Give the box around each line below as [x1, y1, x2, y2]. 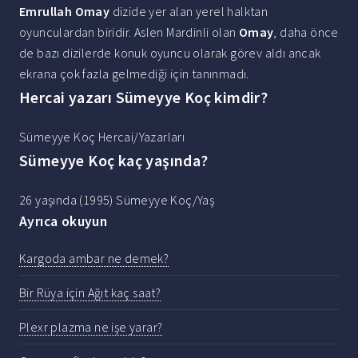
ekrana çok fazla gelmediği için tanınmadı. [19, 66, 249, 82]
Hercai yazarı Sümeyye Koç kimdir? [19, 87, 268, 108]
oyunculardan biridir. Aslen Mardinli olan [19, 24, 239, 41]
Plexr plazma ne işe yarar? [19, 318, 163, 335]
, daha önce [273, 24, 339, 41]
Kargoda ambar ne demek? [19, 249, 169, 266]
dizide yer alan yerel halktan [109, 3, 268, 20]
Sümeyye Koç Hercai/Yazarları [19, 129, 185, 145]
